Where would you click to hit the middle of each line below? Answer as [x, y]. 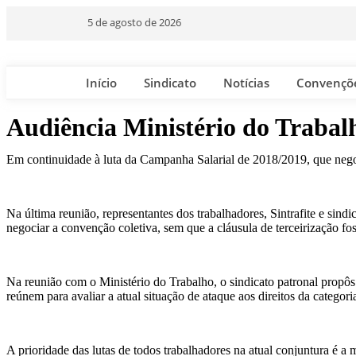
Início [101, 83]
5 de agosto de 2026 [134, 22]
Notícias [246, 83]
